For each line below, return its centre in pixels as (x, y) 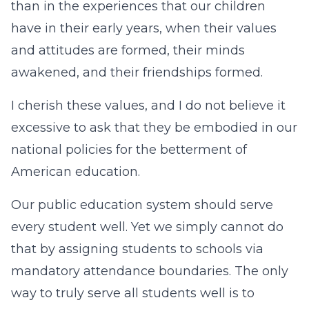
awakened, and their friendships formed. (137, 72)
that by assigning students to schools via (137, 249)
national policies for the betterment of (129, 150)
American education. (76, 172)
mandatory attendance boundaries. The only (150, 271)
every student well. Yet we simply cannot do (147, 227)
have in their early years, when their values (144, 28)
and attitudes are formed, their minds (128, 50)
